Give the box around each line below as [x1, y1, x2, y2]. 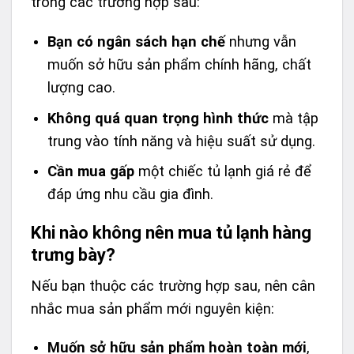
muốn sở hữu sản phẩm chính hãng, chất [47, 55, 311, 73]
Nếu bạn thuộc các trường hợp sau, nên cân [31, 277, 315, 294]
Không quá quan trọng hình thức [47, 109, 269, 126]
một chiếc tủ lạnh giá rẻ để [134, 163, 311, 180]
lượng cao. [47, 78, 115, 96]
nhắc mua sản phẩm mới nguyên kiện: [31, 299, 274, 317]
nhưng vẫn [224, 32, 296, 50]
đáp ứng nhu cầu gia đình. [47, 186, 213, 203]
